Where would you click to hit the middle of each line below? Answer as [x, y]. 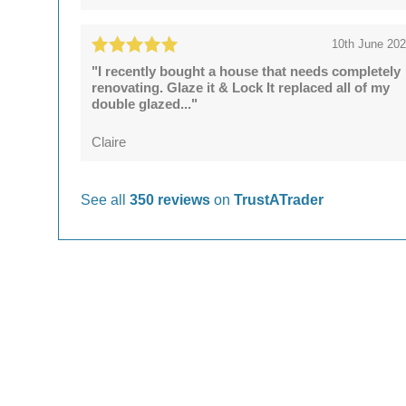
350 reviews [172, 199]
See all [105, 199]
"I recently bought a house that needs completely [246, 71]
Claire [109, 141]
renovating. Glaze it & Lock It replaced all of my [241, 87]
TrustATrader [279, 199]
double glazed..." [145, 103]
